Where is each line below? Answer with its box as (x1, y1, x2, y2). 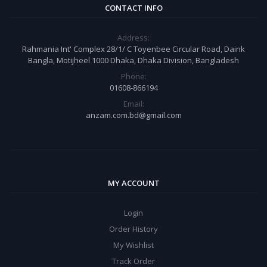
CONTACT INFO (104, 2, 163, 13)
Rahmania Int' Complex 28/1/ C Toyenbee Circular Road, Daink (22, 43, 245, 54)
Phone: (120, 70, 147, 82)
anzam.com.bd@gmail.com (85, 109, 182, 120)
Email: (123, 98, 144, 109)
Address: (117, 32, 150, 43)
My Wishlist (113, 239, 154, 250)
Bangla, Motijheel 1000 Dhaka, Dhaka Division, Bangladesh (28, 54, 239, 66)
